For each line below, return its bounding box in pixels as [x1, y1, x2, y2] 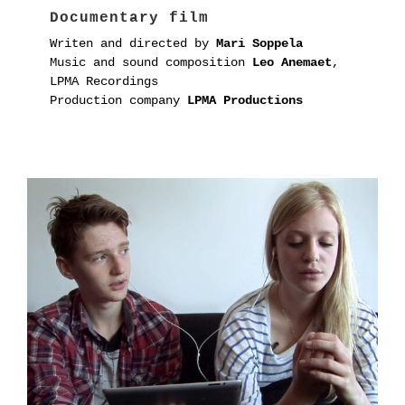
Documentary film [50, 9, 209, 26]
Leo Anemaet [252, 55, 332, 71]
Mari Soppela [216, 36, 303, 52]
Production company [50, 93, 187, 108]
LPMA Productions [187, 93, 303, 108]
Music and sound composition [50, 55, 252, 71]
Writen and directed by [50, 36, 216, 52]
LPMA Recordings [50, 74, 158, 89]
